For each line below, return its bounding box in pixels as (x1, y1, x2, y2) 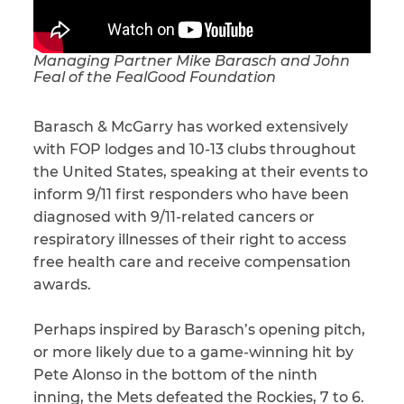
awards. (33, 276, 91, 294)
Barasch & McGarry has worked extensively (33, 118, 348, 136)
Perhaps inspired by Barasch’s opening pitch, (33, 321, 365, 339)
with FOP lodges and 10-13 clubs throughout (33, 141, 356, 159)
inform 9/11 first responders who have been (33, 186, 349, 204)
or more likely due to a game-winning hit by (33, 344, 353, 362)
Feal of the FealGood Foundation (33, 69, 276, 87)
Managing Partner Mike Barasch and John (33, 52, 350, 70)
